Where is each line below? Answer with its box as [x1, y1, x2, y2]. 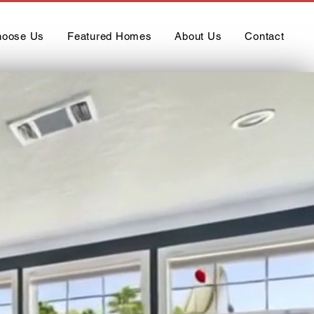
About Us [175, 30, 222, 42]
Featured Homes [67, 30, 152, 42]
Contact [245, 30, 285, 42]
